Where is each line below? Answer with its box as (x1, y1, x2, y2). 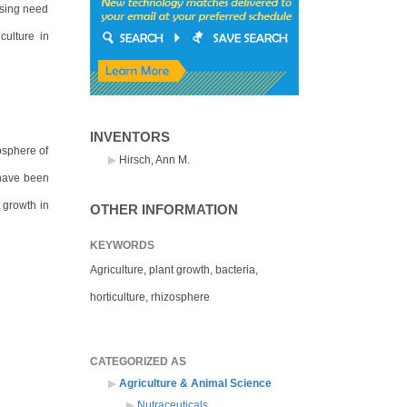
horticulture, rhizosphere (89, 291, 210, 304)
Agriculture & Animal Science (118, 377, 272, 391)
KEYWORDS (89, 239, 154, 253)
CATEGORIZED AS (89, 355, 186, 369)
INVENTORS (89, 130, 170, 145)
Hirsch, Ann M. (118, 154, 190, 167)
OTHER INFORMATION (89, 203, 238, 218)
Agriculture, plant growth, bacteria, (89, 263, 258, 277)
